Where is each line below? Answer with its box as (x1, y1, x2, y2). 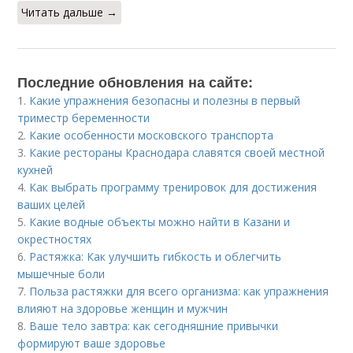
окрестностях (17, 232, 92, 247)
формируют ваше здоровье (17, 336, 166, 351)
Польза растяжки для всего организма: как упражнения (29, 284, 329, 299)
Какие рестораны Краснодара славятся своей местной (29, 145, 325, 161)
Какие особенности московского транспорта (29, 128, 274, 143)
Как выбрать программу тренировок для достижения (29, 180, 318, 195)
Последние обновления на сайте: (17, 72, 254, 93)
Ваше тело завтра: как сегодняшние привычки (29, 318, 279, 334)
